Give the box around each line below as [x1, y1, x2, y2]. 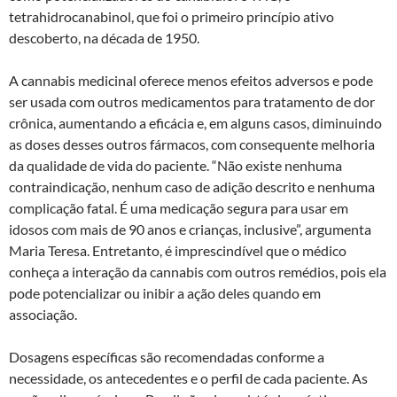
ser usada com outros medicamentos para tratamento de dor [9, 92, 375, 110]
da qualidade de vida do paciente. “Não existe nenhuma [9, 156, 342, 174]
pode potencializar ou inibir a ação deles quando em [9, 284, 321, 301]
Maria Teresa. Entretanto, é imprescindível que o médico [9, 241, 346, 259]
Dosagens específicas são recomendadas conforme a [9, 347, 324, 365]
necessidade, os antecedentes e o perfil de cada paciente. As [9, 369, 368, 386]
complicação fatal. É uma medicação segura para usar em [9, 198, 348, 216]
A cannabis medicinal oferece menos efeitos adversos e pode [9, 71, 373, 89]
